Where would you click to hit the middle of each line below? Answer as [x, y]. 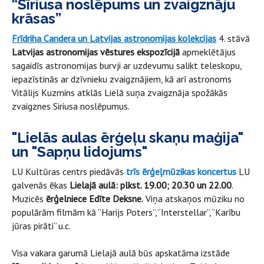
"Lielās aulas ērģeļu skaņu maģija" [128, 137]
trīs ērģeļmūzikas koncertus [180, 171]
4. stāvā [234, 38]
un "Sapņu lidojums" [80, 151]
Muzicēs [29, 198]
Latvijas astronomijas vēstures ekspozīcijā [96, 52]
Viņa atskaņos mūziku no [194, 198]
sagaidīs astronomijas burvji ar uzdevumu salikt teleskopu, [127, 65]
